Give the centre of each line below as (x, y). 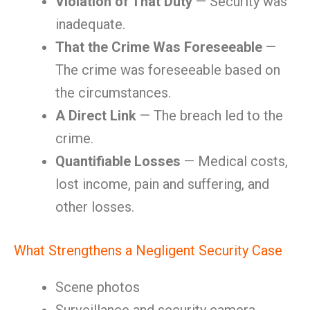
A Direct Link (96, 116)
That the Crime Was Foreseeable (159, 47)
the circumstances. (113, 93)
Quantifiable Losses (118, 161)
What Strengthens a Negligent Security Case (148, 250)
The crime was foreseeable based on (168, 70)
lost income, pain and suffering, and (162, 184)
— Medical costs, (234, 161)
